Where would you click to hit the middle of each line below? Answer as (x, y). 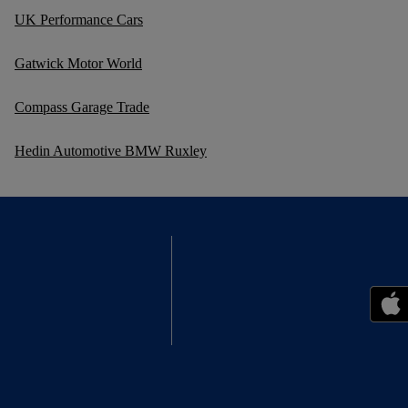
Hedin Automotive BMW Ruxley (111, 150)
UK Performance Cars (79, 19)
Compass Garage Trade (82, 107)
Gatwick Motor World (78, 63)
